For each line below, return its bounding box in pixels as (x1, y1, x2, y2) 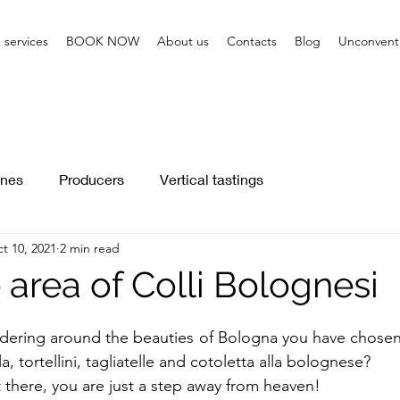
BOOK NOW (66, 33, 139, 49)
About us (157, 33, 209, 49)
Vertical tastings (160, 171, 263, 187)
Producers (59, 171, 124, 187)
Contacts (227, 33, 277, 49)
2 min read (60, 239, 120, 256)
